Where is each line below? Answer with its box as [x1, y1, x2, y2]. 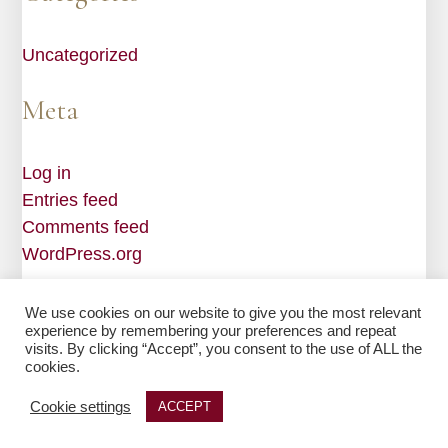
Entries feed [22, 189, 119, 210]
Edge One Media [141, 355, 248, 372]
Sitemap [251, 376, 304, 393]
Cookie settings [30, 398, 131, 415]
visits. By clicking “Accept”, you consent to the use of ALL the [25, 341, 422, 357]
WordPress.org [22, 243, 143, 264]
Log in [22, 162, 72, 183]
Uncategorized [22, 44, 139, 65]
